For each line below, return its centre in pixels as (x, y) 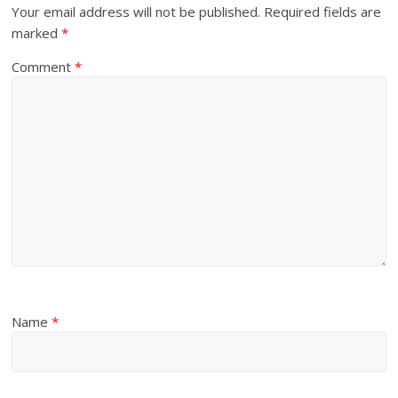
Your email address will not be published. (136, 12)
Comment (44, 67)
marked (37, 33)
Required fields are (323, 12)
